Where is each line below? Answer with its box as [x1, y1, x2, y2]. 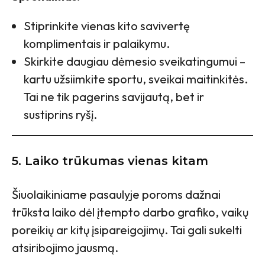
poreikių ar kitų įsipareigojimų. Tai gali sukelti [12, 222, 242, 237]
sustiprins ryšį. [24, 106, 97, 122]
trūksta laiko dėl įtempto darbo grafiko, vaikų [12, 204, 248, 219]
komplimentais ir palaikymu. [24, 35, 170, 51]
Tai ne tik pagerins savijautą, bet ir [24, 89, 204, 104]
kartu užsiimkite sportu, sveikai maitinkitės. [24, 71, 248, 86]
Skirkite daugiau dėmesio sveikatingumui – [24, 53, 245, 69]
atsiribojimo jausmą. [12, 240, 118, 255]
